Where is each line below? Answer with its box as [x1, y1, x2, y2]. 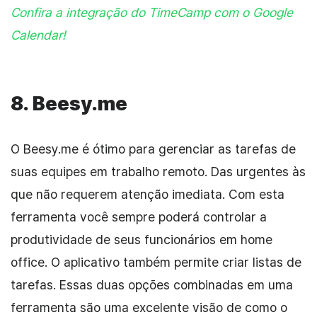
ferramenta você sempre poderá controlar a [11, 209, 267, 225]
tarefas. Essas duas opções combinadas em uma [11, 277, 293, 293]
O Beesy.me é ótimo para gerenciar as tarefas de [11, 142, 296, 157]
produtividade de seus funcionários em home [11, 232, 272, 248]
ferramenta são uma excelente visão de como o [11, 300, 287, 316]
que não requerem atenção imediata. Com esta [11, 187, 284, 202]
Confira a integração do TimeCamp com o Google [11, 5, 293, 21]
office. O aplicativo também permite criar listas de [11, 255, 301, 270]
